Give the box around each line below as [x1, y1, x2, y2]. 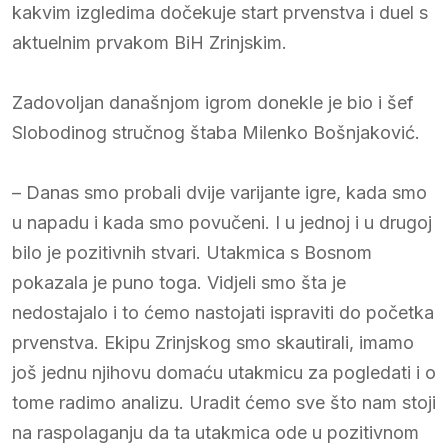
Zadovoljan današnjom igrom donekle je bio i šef [12, 91, 414, 113]
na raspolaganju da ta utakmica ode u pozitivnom [12, 421, 419, 443]
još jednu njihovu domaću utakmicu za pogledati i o [12, 361, 436, 383]
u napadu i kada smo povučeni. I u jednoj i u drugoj [12, 211, 432, 233]
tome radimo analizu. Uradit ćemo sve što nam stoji [12, 391, 436, 413]
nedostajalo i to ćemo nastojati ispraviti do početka [12, 301, 434, 323]
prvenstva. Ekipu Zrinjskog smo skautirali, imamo [12, 331, 414, 353]
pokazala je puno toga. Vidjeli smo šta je [12, 271, 346, 293]
